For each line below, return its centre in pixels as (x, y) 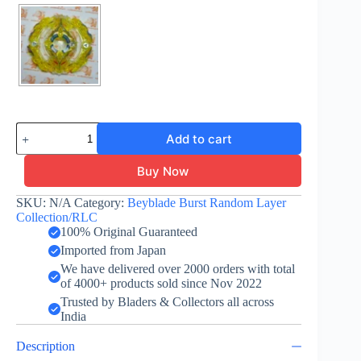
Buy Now (163, 171)
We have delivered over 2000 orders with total (178, 269)
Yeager (33, 129)
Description (46, 346)
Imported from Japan (113, 251)
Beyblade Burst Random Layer (207, 203)
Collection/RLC (57, 218)
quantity (36, 293)
